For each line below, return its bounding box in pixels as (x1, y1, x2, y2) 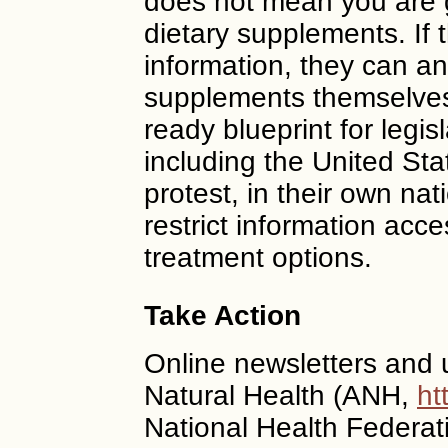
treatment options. (144, 242, 372, 273)
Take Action (144, 300, 301, 331)
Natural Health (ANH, (144, 380, 417, 411)
